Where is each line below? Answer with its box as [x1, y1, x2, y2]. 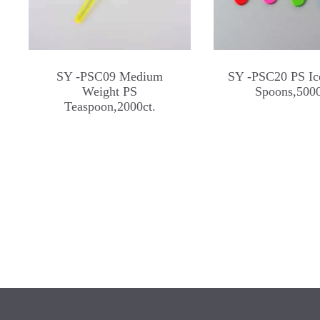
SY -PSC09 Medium [56, 69, 164, 84]
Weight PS [82, 84, 138, 99]
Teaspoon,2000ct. [64, 99, 156, 114]
